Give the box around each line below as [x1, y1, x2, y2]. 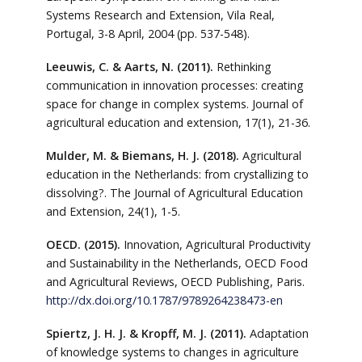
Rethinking [213, 58, 271, 74]
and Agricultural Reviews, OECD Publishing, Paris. [45, 273, 305, 289]
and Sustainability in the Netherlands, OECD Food [45, 255, 308, 271]
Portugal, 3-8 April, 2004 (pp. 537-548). [45, 25, 250, 41]
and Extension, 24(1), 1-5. [45, 203, 180, 219]
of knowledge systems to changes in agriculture [45, 343, 299, 360]
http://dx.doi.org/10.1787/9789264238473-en [45, 292, 283, 308]
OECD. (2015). [45, 236, 124, 252]
